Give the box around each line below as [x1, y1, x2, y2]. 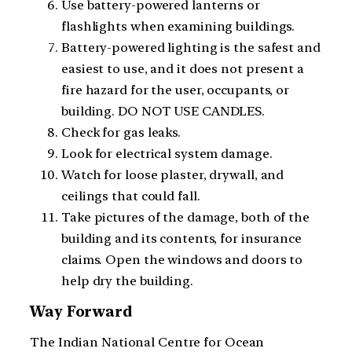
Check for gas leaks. [61, 124, 181, 140]
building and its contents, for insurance [61, 230, 302, 246]
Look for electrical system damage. [61, 145, 273, 161]
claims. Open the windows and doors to [61, 251, 303, 267]
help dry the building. [61, 273, 193, 288]
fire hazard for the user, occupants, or [61, 82, 290, 97]
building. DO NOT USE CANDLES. [61, 103, 266, 119]
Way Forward [30, 302, 132, 320]
